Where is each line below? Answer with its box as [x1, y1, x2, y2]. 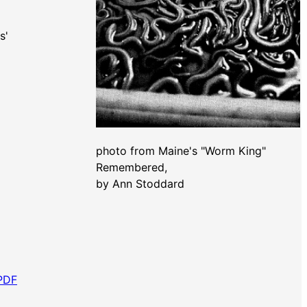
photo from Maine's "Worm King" [96, 144, 266, 158]
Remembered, [96, 160, 167, 175]
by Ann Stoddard [96, 177, 184, 191]
